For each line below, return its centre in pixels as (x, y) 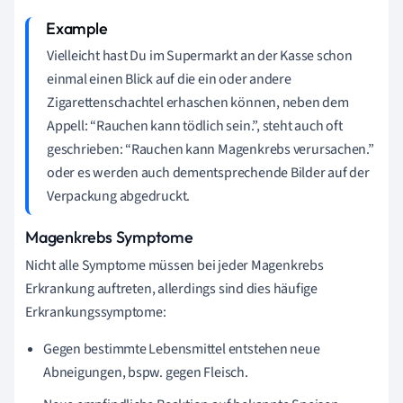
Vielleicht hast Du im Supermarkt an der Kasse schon (200, 55)
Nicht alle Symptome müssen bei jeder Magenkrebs (175, 265)
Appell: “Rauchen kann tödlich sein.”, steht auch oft (195, 125)
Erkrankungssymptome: (96, 312)
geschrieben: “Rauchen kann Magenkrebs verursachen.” (210, 149)
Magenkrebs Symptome (109, 237)
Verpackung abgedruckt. (119, 196)
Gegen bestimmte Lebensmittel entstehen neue (182, 349)
